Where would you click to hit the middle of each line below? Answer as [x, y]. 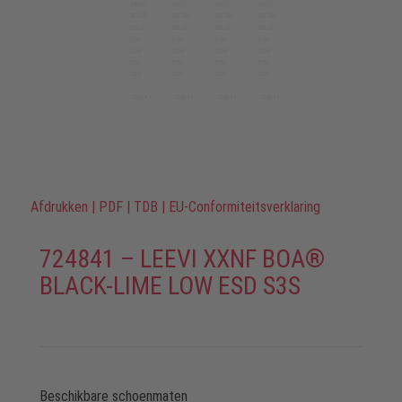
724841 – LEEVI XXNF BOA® [182, 259]
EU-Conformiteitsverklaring [244, 207]
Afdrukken [59, 207]
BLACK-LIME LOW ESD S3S [170, 286]
